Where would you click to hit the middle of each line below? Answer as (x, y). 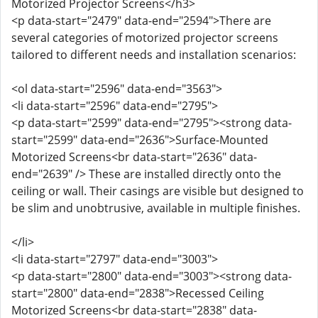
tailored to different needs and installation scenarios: (154, 55)
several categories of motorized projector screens (145, 38)
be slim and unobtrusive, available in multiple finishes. (156, 208)
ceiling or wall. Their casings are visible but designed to (158, 191)
